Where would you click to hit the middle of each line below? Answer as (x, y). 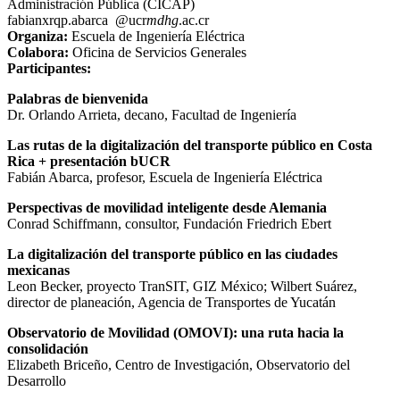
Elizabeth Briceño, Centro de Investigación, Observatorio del (179, 364)
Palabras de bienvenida (78, 98)
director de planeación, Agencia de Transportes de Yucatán (171, 302)
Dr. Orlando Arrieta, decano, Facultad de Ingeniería (152, 114)
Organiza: (37, 36)
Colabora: (38, 52)
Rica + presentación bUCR (89, 161)
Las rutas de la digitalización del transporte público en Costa (190, 145)
